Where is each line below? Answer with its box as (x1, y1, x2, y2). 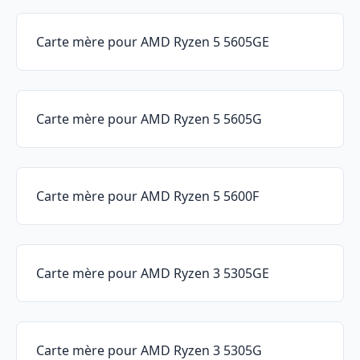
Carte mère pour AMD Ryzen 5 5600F (36, 187, 259, 206)
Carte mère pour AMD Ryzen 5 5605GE (36, 33, 269, 51)
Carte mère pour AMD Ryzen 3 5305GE (36, 264, 269, 283)
